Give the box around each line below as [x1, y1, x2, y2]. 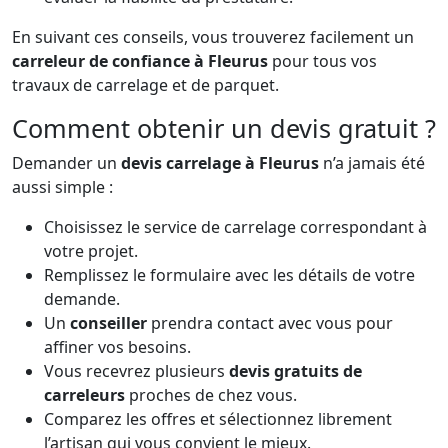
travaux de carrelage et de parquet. [12, 73, 279, 96]
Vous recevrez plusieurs [44, 359, 229, 382]
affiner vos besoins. [44, 335, 191, 358]
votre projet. [44, 239, 138, 262]
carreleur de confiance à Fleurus [12, 49, 268, 72]
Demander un [12, 151, 121, 174]
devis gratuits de [229, 359, 362, 382]
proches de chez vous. [125, 383, 297, 406]
